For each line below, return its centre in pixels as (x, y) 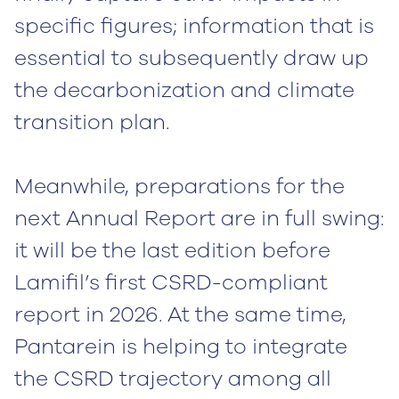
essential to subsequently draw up (191, 58)
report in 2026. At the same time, (180, 315)
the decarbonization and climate (184, 90)
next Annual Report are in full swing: (199, 219)
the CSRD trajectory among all (173, 379)
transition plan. (92, 122)
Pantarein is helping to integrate (181, 347)
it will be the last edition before (172, 251)
